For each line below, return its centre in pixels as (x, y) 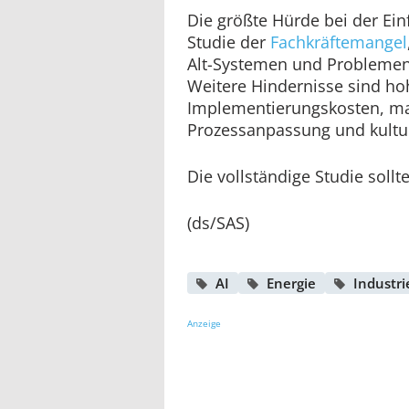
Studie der (229, 42)
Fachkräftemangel (339, 42)
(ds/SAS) (218, 222)
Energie (291, 283)
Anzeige (204, 323)
